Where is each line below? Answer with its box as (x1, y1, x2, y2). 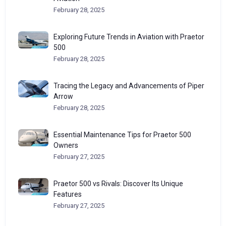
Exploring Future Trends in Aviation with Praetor (53, 33, 204, 41)
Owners (53, 141, 78, 149)
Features (53, 190, 82, 198)
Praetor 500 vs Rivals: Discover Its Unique (53, 180, 183, 188)
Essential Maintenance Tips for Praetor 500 (53, 131, 191, 139)
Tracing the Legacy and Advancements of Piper (53, 82, 204, 90)
